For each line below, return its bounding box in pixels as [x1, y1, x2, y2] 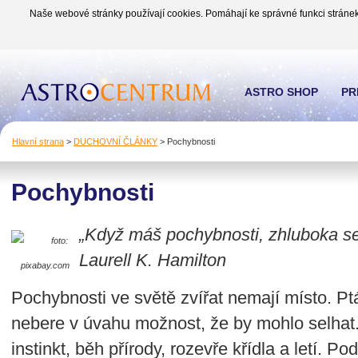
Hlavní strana [12, 137, 64, 146]
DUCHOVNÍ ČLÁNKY [74, 137, 157, 146]
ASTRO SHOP [245, 86, 318, 98]
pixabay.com [21, 261, 70, 270]
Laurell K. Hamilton [79, 250, 226, 270]
